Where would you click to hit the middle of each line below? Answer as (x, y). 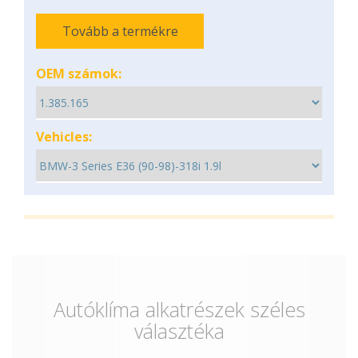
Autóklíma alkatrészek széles (179, 309)
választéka (179, 331)
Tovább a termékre (120, 31)
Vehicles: (64, 137)
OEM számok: (79, 74)
